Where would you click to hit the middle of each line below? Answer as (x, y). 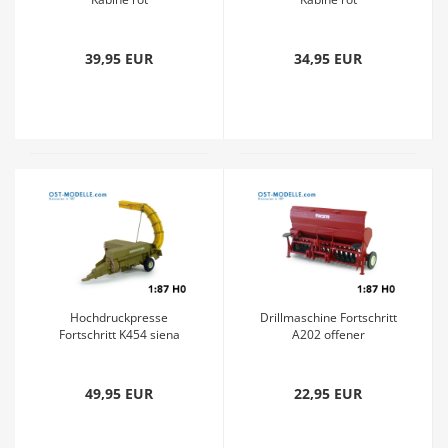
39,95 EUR (119, 58)
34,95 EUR (328, 58)
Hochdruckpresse (119, 317)
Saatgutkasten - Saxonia (328, 351)
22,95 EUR (328, 393)
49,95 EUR (119, 393)
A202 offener (328, 334)
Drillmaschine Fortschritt (328, 317)
